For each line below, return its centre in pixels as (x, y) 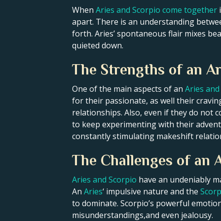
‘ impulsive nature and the (151, 191)
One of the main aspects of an (129, 89)
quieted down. (98, 45)
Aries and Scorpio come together (156, 10)
